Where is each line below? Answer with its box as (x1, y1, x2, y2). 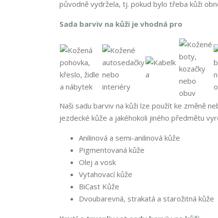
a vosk (92, 157, 116, 167)
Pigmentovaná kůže (79, 145, 145, 155)
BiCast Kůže (79, 182, 119, 192)
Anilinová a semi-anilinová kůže (79, 133, 180, 143)
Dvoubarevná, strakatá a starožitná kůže (79, 194, 214, 204)
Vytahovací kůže (79, 169, 132, 180)
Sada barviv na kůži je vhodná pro (59, 19, 182, 29)
